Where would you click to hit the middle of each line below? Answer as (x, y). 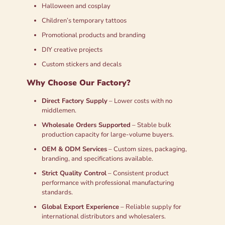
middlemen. (59, 110)
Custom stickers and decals (82, 64)
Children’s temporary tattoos (84, 20)
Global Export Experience (80, 207)
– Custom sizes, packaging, (147, 149)
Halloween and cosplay (76, 6)
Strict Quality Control (74, 173)
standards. (57, 192)
